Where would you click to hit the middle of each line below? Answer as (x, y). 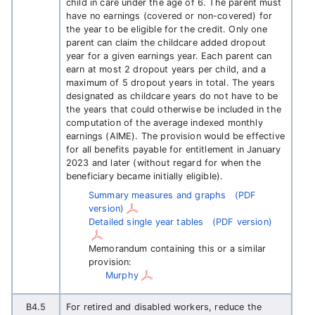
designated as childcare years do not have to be (172, 96)
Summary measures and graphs (157, 195)
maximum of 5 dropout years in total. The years (171, 83)
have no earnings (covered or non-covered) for (169, 16)
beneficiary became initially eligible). (145, 176)
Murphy (122, 275)
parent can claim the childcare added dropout (166, 43)
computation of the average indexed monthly (165, 123)
